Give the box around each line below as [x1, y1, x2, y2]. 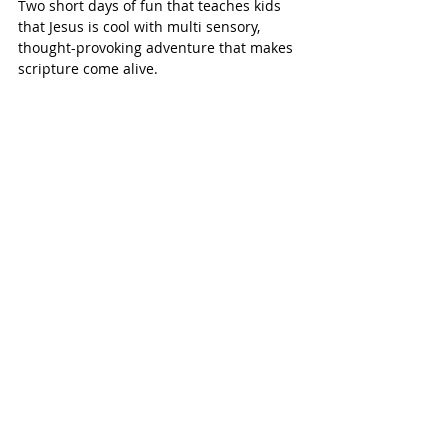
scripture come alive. [18, 58, 158, 78]
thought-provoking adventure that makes [18, 37, 297, 57]
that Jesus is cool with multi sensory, [18, 16, 264, 36]
